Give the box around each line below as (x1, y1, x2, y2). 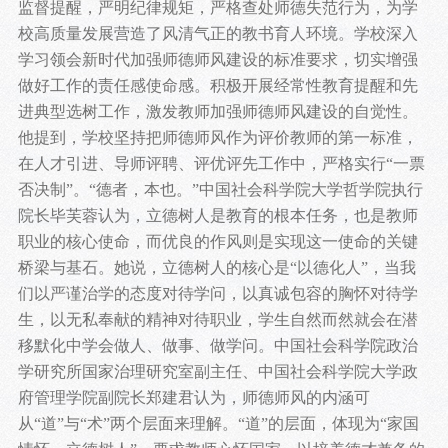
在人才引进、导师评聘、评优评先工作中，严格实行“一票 (17, 155, 425, 173)
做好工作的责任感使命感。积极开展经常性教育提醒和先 (17, 77, 418, 95)
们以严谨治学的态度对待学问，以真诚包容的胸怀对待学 (17, 285, 418, 303)
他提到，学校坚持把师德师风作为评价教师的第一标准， (17, 129, 418, 147)
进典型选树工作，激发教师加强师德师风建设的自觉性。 (17, 103, 418, 121)
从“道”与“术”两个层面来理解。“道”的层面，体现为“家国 (17, 415, 419, 433)
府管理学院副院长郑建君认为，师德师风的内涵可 (17, 389, 370, 407)
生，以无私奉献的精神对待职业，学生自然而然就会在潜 (17, 311, 418, 329)
